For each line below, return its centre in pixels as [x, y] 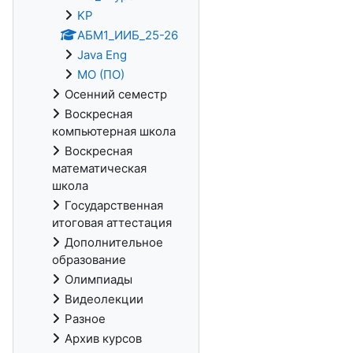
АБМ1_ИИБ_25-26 [128, 35]
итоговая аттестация [112, 223]
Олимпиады [98, 279]
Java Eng [102, 55]
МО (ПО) [101, 74]
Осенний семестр [116, 94]
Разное [85, 319]
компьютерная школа [114, 131]
